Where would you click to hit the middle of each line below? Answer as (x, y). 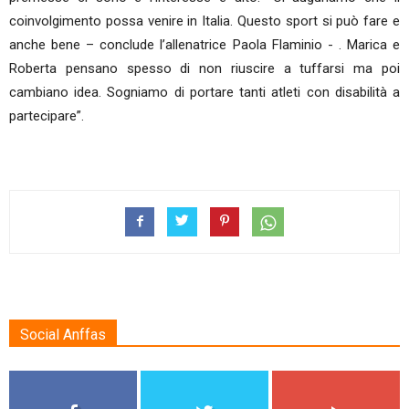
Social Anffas (63, 335)
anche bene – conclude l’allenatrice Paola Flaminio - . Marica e (204, 45)
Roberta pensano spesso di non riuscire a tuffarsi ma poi (204, 68)
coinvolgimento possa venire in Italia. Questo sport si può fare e (204, 21)
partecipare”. (47, 116)
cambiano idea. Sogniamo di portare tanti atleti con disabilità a (204, 92)
